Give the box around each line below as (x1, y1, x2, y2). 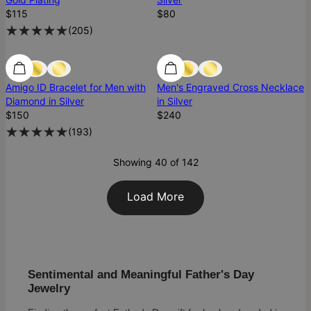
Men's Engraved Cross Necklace (157, 81, 304, 94)
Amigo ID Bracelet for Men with (6, 81, 146, 94)
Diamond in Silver (6, 95, 84, 108)
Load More (127, 190, 184, 204)
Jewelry (28, 282, 70, 296)
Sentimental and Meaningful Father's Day (28, 268, 254, 282)
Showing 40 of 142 (112, 156, 199, 169)
